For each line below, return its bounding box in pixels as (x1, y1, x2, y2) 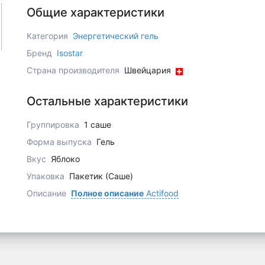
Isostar (56, 48, 83, 59)
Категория (26, 31, 68, 41)
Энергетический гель (72, 31, 159, 41)
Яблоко (50, 153, 80, 164)
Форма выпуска (26, 136, 94, 147)
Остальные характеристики (26, 93, 188, 108)
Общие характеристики (26, 5, 164, 20)
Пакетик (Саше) (69, 170, 133, 181)
